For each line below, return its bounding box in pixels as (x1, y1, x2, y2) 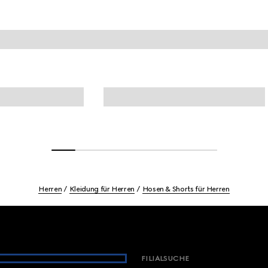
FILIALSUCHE (141, 254, 190, 263)
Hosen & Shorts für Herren (142, 185, 230, 193)
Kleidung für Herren (69, 185, 135, 193)
